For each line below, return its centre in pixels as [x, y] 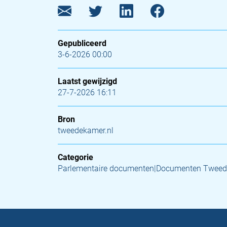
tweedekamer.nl [86, 130]
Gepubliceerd [82, 43]
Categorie [75, 157]
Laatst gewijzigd [87, 81]
